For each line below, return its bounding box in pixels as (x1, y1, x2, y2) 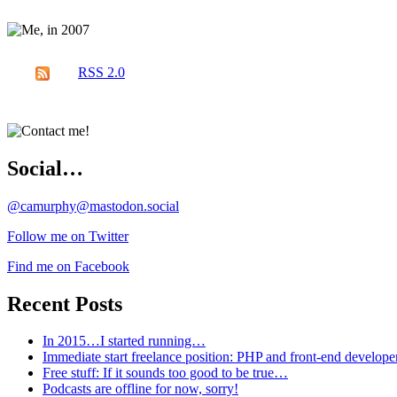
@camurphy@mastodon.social (7, 198, 179, 214)
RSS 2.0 (78, 64, 125, 80)
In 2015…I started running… (43, 333, 206, 349)
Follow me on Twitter (7, 228, 128, 244)
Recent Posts (7, 292, 122, 315)
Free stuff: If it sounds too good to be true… (43, 365, 288, 381)
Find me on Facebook (7, 258, 129, 274)
